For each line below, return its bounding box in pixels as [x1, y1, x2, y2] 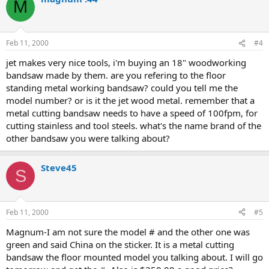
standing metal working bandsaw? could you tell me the [6, 82, 238, 94]
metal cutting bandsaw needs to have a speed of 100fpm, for [6, 107, 258, 119]
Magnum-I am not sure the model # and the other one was [6, 225, 250, 238]
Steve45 [41, 162, 77, 174]
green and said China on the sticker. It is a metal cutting [6, 238, 234, 250]
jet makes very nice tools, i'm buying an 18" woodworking [6, 56, 246, 68]
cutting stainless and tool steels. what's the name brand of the [6, 119, 261, 131]
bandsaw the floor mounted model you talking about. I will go [6, 250, 263, 263]
